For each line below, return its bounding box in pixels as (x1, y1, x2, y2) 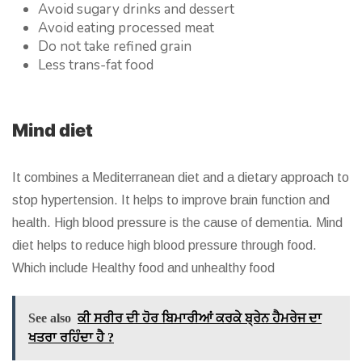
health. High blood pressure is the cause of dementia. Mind (12, 216, 343, 230)
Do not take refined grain (38, 37, 195, 57)
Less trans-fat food (38, 56, 157, 75)
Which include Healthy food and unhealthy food (12, 261, 275, 276)
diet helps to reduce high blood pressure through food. (12, 238, 317, 253)
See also (28, 311, 71, 326)
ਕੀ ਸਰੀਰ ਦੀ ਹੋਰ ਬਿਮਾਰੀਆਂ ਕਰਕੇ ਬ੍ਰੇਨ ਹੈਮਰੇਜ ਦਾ (78, 311, 322, 326)
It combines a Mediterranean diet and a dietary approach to (12, 170, 349, 185)
